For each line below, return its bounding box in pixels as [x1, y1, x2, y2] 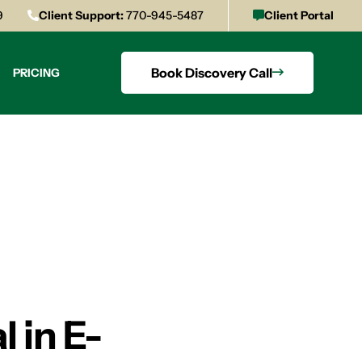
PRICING [13, 65, 61, 80]
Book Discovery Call [151, 65, 272, 81]
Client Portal [264, 8, 334, 23]
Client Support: [39, 8, 124, 23]
